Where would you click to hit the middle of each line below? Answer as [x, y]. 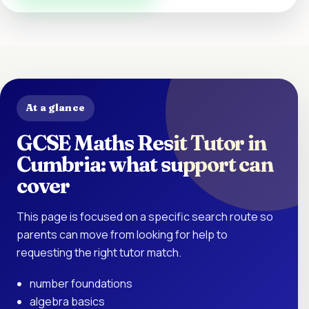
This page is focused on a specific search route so [145, 216]
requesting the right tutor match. [99, 252]
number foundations [81, 283]
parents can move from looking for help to [122, 234]
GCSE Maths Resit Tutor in [141, 142]
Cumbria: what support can [145, 164]
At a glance [56, 108]
